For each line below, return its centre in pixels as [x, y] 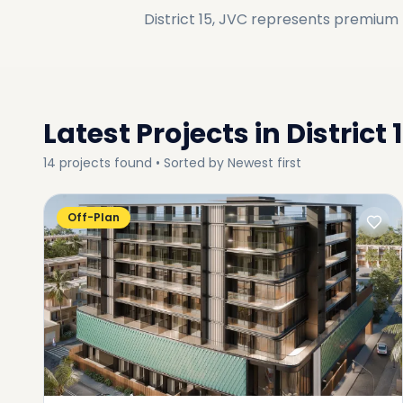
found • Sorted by [169, 163]
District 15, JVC [196, 19]
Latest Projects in [162, 134]
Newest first [264, 163]
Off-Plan [94, 217]
